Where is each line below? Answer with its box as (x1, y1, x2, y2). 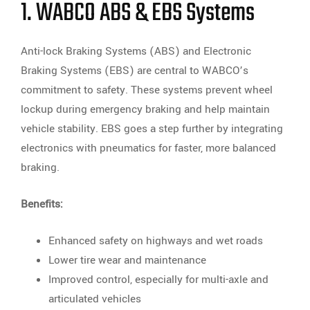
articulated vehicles (48, 291, 141, 307)
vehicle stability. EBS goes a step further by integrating (21, 121, 283, 137)
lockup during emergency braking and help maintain (21, 102, 270, 118)
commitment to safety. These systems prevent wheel (21, 82, 273, 98)
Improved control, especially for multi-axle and (48, 272, 268, 288)
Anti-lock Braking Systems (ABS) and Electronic (21, 44, 251, 60)
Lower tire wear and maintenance (48, 253, 206, 268)
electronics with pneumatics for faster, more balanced (21, 140, 276, 156)
